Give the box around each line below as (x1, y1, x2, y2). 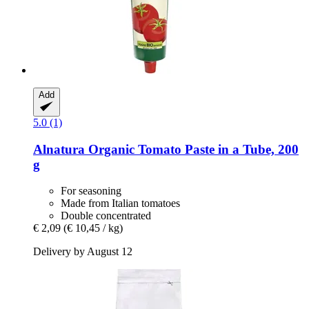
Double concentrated (61, 210, 151, 222)
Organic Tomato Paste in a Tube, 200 (85, 141, 299, 157)
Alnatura (33, 141, 85, 157)
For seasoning (61, 185, 121, 197)
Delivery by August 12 (33, 246, 132, 258)
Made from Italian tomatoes (61, 197, 180, 210)
